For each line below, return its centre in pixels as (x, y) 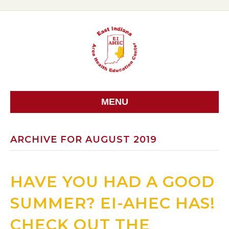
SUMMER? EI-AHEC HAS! (113, 203)
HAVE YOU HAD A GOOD (112, 182)
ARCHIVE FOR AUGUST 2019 (84, 140)
